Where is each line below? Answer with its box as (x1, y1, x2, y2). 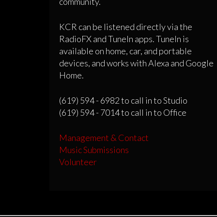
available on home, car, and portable (59, 45, 192, 56)
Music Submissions (59, 144, 129, 155)
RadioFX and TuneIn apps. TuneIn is (59, 33, 189, 44)
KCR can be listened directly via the (59, 21, 192, 32)
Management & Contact (59, 132, 149, 143)
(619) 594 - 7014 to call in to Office (59, 107, 186, 118)
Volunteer (59, 156, 97, 167)
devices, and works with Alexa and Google (59, 57, 214, 68)
